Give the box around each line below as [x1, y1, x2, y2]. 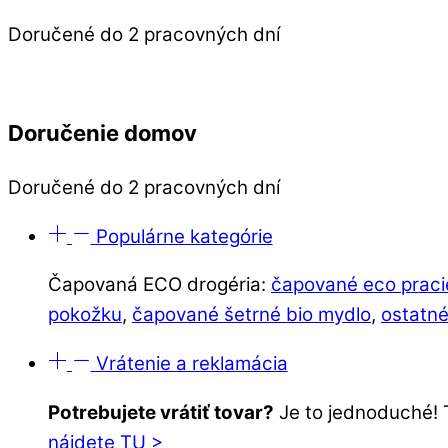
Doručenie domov [8, 119, 197, 146]
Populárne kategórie [95, 224, 273, 248]
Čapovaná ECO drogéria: [48, 273, 271, 297]
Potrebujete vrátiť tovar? [48, 401, 274, 425]
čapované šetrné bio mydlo [132, 303, 371, 327]
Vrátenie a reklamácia [95, 352, 288, 376]
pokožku [48, 303, 122, 327]
